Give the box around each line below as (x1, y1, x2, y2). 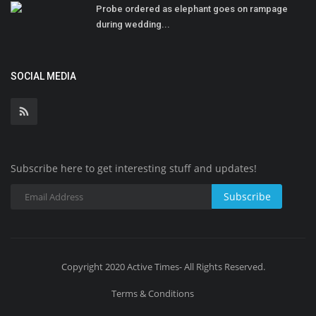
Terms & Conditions (111, 286, 194, 300)
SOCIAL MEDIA (11, 70, 76, 82)
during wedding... (96, 18, 170, 30)
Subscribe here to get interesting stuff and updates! (11, 161, 257, 175)
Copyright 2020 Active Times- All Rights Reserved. (61, 260, 265, 273)
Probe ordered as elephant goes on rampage (96, 3, 288, 14)
